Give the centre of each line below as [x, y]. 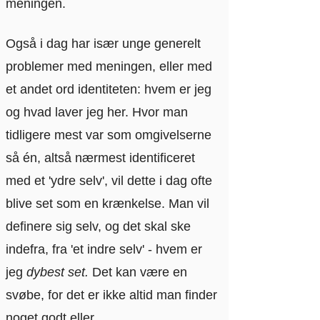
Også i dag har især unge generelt [103, 43]
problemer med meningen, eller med [109, 66]
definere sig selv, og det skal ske [98, 226]
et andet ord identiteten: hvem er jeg [109, 89]
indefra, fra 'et [45, 249]
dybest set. [57, 272]
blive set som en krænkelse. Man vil [107, 203]
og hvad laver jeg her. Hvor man [97, 112]
